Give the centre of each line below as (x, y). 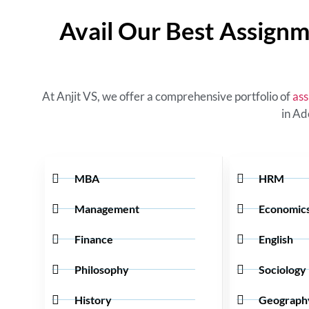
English (276, 239)
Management (107, 208)
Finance (93, 239)
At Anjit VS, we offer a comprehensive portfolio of (167, 97)
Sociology (282, 269)
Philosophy (101, 269)
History (93, 299)
